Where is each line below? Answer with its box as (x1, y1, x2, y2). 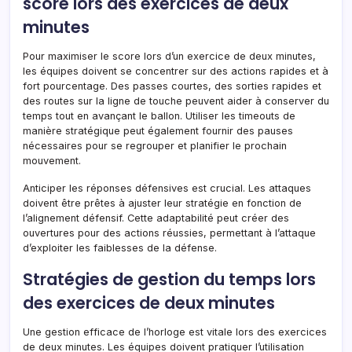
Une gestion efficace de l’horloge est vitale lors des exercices (23, 325, 327, 338)
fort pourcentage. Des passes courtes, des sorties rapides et (23, 79, 321, 92)
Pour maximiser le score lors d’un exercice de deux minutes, (23, 49, 316, 62)
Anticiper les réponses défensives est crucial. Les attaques (23, 181, 311, 194)
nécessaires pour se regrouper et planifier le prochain (23, 139, 287, 152)
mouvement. (23, 154, 81, 167)
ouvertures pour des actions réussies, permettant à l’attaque (23, 226, 316, 239)
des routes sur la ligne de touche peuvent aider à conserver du (23, 94, 329, 107)
